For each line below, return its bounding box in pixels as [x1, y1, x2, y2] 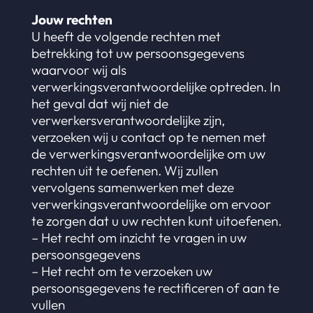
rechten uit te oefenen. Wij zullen [31, 162, 218, 179]
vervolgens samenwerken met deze [31, 179, 234, 196]
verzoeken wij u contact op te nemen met [31, 129, 266, 145]
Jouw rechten [31, 11, 112, 28]
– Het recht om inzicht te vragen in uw [31, 229, 247, 246]
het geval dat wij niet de [31, 95, 168, 112]
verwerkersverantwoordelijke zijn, [31, 112, 225, 129]
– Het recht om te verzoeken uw [31, 263, 212, 279]
